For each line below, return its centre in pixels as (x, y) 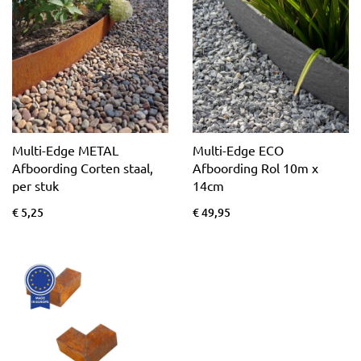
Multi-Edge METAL (65, 150)
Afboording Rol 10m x (255, 168)
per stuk (35, 186)
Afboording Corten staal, (83, 168)
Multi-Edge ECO (238, 150)
